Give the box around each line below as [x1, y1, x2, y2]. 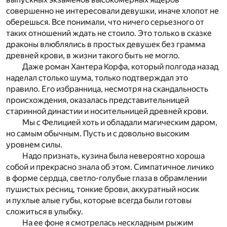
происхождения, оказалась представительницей [6, 95, 189, 105]
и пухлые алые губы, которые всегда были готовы [6, 195, 192, 205]
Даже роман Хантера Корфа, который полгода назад [22, 61, 218, 71]
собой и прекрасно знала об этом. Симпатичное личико [6, 162, 214, 172]
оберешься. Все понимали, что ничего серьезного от [6, 17, 204, 27]
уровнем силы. [6, 139, 62, 149]
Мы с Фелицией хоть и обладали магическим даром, [22, 117, 217, 127]
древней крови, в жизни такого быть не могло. [6, 50, 180, 60]
